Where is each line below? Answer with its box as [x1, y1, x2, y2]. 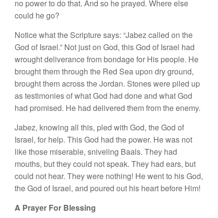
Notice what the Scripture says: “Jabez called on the [15, 29, 193, 40]
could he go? [15, 9, 59, 21]
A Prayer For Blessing [15, 201, 96, 213]
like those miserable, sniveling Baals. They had [15, 145, 177, 157]
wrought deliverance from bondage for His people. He [15, 53, 199, 65]
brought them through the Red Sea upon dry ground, [15, 65, 194, 77]
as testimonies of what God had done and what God [15, 90, 192, 101]
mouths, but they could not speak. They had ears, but [15, 158, 196, 169]
